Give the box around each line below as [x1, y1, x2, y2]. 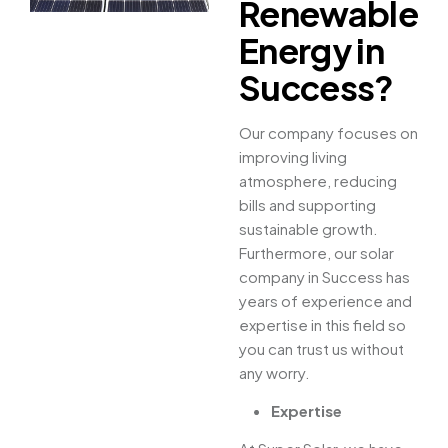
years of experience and [239, 291, 412, 311]
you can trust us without [239, 339, 404, 359]
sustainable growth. [239, 219, 378, 239]
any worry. [239, 363, 310, 383]
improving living [239, 147, 347, 167]
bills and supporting [239, 195, 376, 215]
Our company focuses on [239, 123, 418, 143]
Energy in [239, 29, 384, 73]
